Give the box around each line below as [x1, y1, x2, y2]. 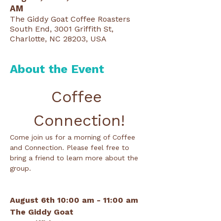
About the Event [10, 62, 104, 76]
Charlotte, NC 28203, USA [10, 34, 107, 43]
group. [10, 164, 31, 172]
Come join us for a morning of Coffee [10, 133, 138, 141]
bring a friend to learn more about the [10, 154, 141, 162]
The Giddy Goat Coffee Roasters [10, 14, 130, 24]
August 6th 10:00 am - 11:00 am [10, 195, 138, 205]
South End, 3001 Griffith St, [10, 24, 113, 34]
